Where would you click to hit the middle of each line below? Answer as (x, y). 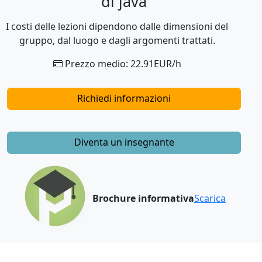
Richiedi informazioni (124, 98)
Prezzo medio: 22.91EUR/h (122, 63)
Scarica (210, 199)
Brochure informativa (143, 199)
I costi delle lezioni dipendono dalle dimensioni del (117, 26)
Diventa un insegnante (124, 142)
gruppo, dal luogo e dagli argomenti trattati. (117, 40)
